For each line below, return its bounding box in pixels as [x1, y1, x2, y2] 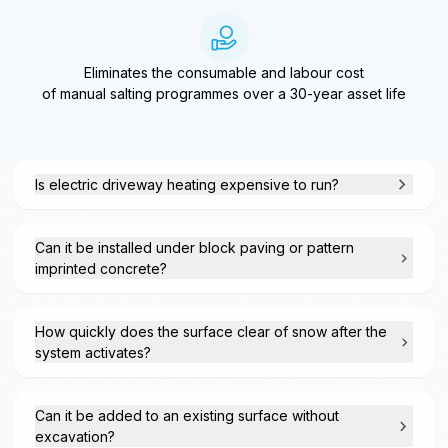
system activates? [35, 344, 152, 362]
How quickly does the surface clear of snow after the [35, 323, 388, 341]
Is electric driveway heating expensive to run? [35, 176, 340, 194]
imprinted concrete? [35, 260, 168, 278]
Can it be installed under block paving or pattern [35, 239, 355, 257]
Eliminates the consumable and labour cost [84, 64, 364, 82]
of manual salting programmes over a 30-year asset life [42, 85, 406, 103]
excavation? [35, 428, 116, 446]
